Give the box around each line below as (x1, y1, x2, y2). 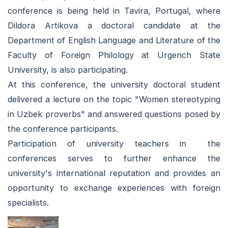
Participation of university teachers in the (8, 138, 220, 149)
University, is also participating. (8, 64, 130, 75)
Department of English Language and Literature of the (8, 35, 220, 45)
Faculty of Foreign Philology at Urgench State (8, 49, 220, 60)
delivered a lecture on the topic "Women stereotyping (8, 94, 220, 104)
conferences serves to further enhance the (8, 153, 220, 163)
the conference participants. (8, 123, 118, 134)
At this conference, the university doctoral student (8, 79, 220, 90)
